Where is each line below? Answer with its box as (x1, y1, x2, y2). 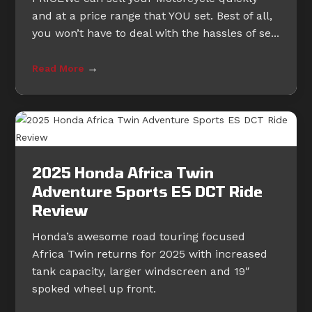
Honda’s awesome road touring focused (32, 230, 246, 244)
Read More (32, 63, 88, 75)
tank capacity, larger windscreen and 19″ (32, 265, 250, 279)
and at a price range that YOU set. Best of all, (32, 9, 273, 23)
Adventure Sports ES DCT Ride (32, 182, 263, 201)
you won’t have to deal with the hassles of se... (32, 26, 280, 40)
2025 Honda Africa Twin (32, 164, 214, 182)
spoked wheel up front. (32, 282, 157, 296)
